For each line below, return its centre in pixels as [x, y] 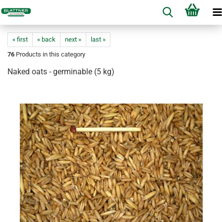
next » [73, 39]
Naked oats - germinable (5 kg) [61, 72]
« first [20, 39]
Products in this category [50, 54]
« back [46, 39]
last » [98, 39]
